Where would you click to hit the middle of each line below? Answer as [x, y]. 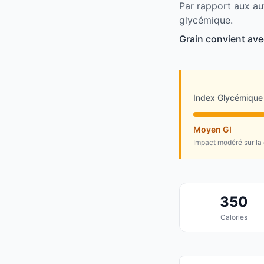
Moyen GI [212, 130]
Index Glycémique [228, 98]
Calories [234, 217]
